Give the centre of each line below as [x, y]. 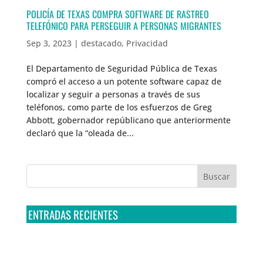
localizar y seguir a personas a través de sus [113, 94]
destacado [101, 43]
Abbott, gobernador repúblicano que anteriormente [128, 120]
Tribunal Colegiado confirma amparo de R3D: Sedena [131, 241]
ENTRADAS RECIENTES [73, 214]
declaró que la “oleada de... [80, 133]
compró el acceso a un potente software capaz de [124, 81]
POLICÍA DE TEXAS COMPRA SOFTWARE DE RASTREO [117, 14]
